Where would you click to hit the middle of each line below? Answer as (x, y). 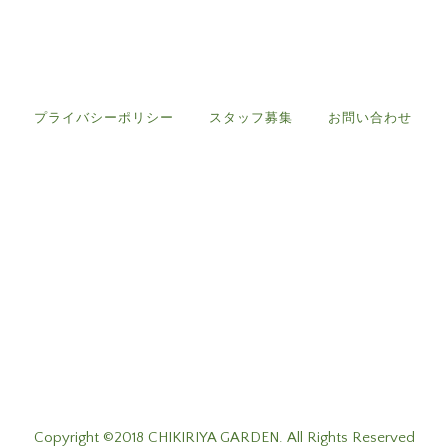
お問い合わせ (369, 117)
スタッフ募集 (250, 117)
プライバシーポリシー (103, 117)
